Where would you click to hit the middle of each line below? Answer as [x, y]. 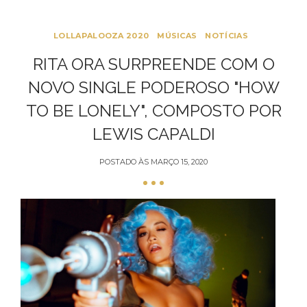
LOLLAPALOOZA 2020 [101, 36]
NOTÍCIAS [226, 36]
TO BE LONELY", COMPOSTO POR [153, 111]
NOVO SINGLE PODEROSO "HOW [153, 87]
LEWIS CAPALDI [153, 134]
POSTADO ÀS [125, 162]
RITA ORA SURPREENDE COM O [153, 64]
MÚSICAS [177, 36]
